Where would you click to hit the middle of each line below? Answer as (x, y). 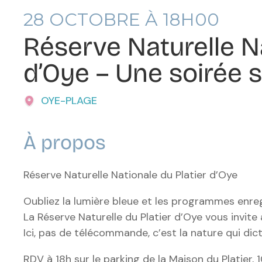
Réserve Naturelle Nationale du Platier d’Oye (130, 175)
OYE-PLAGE (69, 100)
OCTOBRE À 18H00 (132, 19)
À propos (65, 142)
